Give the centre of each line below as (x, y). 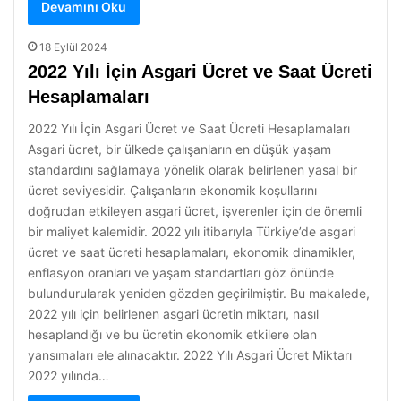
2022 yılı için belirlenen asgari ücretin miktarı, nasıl (173, 314)
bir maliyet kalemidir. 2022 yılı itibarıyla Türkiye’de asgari (192, 231)
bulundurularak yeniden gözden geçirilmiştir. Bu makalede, (199, 293)
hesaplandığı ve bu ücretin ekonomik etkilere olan (172, 334)
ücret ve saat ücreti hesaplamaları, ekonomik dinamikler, (192, 252)
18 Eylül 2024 (73, 47)
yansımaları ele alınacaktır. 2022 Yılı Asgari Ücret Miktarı (190, 355)
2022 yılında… (68, 375)
